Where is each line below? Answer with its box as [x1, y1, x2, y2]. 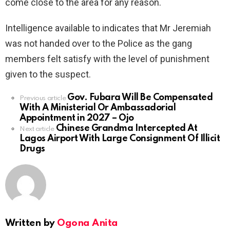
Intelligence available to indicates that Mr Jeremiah [5, 22, 211, 33]
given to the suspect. [5, 68, 91, 80]
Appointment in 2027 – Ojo [20, 113, 135, 123]
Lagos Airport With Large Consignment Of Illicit [20, 133, 220, 143]
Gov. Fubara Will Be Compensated [67, 92, 213, 102]
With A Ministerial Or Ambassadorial [20, 103, 176, 112]
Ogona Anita [57, 218, 118, 228]
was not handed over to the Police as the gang [5, 37, 192, 49]
